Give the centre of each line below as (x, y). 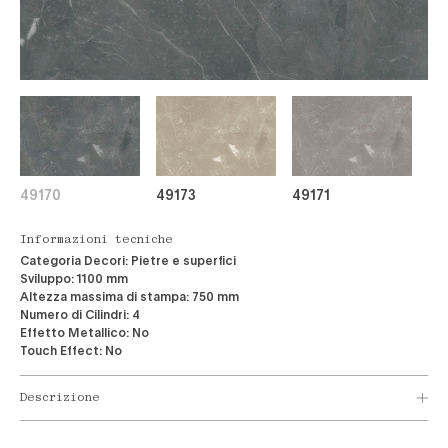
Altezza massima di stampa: (104, 296)
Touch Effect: (61, 350)
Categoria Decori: (74, 260)
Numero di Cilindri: (74, 314)
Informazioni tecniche (96, 240)
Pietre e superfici (183, 260)
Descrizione (60, 398)
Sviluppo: (47, 278)
